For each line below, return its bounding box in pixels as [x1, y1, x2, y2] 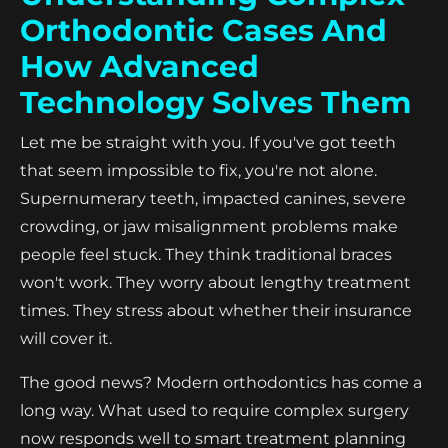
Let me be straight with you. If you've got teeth [20, 132, 396, 152]
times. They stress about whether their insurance [20, 300, 412, 320]
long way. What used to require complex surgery [20, 400, 409, 420]
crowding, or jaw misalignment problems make [20, 216, 398, 236]
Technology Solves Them [20, 83, 411, 121]
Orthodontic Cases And [20, 11, 387, 49]
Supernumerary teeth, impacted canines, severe [20, 188, 406, 208]
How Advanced [20, 47, 259, 85]
